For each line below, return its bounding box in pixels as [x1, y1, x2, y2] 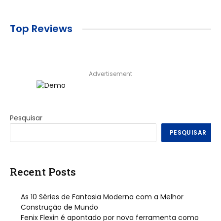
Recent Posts [10, 165, 76, 179]
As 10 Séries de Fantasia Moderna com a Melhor [21, 192, 184, 202]
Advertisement [89, 70, 132, 78]
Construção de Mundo [21, 202, 98, 213]
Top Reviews [10, 22, 73, 36]
